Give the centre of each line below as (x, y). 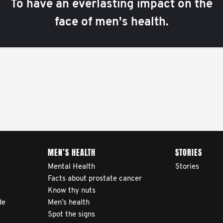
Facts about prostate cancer (95, 179)
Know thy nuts (72, 191)
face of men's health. (111, 22)
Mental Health (71, 167)
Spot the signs (71, 215)
